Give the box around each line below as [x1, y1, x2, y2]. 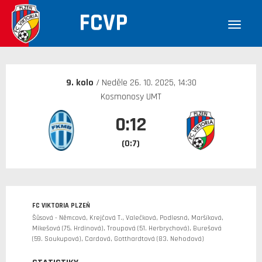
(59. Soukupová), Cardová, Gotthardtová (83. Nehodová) [32, 235, 204, 243]
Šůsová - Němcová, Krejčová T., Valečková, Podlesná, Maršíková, [32, 213, 223, 222]
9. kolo [65, 77, 96, 89]
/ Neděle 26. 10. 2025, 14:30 [95, 77, 196, 89]
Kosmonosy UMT [101, 91, 161, 103]
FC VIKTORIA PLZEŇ [32, 201, 90, 210]
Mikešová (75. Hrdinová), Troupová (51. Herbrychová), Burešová [32, 224, 222, 233]
